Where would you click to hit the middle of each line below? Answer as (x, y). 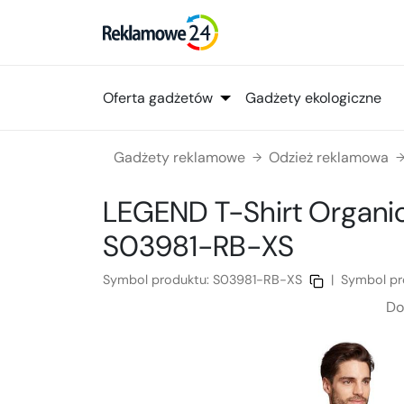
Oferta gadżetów (158, 97)
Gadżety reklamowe (179, 158)
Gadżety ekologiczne (313, 97)
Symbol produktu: (158, 280)
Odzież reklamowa (329, 158)
